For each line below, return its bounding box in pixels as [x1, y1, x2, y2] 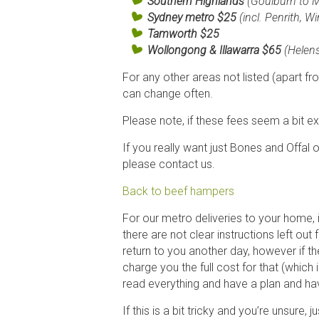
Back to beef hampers [122, 184, 234, 198]
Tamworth [147, 26, 200, 41]
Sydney [147, 10, 182, 24]
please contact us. [122, 157, 215, 171]
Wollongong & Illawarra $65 [147, 43, 284, 57]
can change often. [122, 86, 213, 100]
